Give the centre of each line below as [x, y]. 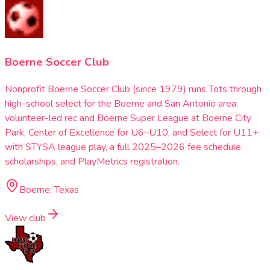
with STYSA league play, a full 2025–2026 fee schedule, [124, 147]
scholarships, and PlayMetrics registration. [92, 161]
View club [25, 218]
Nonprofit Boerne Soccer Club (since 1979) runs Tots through [133, 89]
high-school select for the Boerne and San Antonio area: [121, 103]
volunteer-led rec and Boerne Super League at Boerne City [128, 118]
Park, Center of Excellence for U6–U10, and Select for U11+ [132, 132]
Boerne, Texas [49, 190]
